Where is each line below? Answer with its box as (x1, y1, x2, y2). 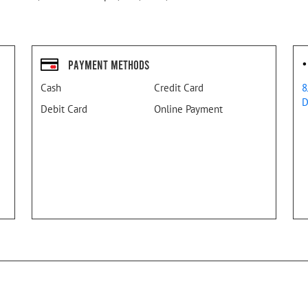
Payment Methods (68, 56, 149, 72)
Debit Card (41, 102, 87, 116)
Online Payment (154, 102, 223, 116)
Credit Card (154, 81, 203, 95)
